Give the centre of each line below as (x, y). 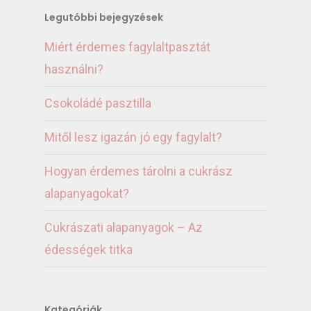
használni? (74, 69)
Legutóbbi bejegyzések (104, 18)
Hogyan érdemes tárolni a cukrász (138, 171)
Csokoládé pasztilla (98, 103)
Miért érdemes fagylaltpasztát (127, 47)
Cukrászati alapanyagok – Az (124, 228)
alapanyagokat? (87, 194)
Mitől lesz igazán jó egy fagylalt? (133, 137)
